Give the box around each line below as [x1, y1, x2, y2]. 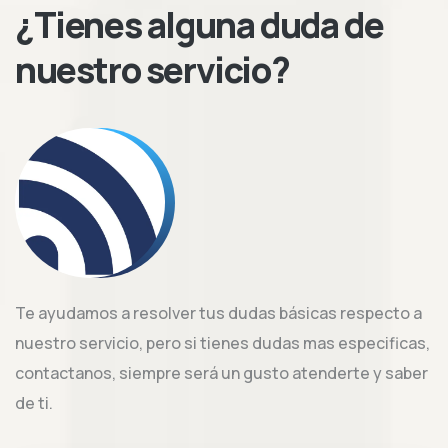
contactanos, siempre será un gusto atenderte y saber [15, 362, 428, 384]
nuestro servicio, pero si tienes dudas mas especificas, [15, 332, 430, 354]
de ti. [15, 392, 53, 414]
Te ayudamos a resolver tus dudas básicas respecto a [15, 302, 422, 324]
